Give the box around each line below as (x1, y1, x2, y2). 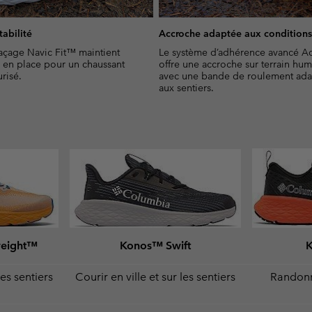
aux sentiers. (159, 81, 214, 94)
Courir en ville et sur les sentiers (75, 270, 235, 283)
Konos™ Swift (120, 238, 191, 252)
